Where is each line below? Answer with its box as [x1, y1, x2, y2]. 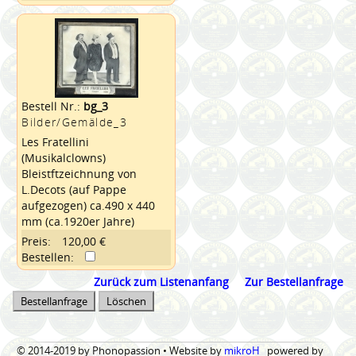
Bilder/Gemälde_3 [21, 114, 127, 130]
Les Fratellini [21, 133, 90, 149]
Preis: [21, 233, 52, 249]
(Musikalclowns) [21, 149, 106, 165]
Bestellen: [21, 249, 75, 265]
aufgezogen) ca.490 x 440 [21, 197, 156, 213]
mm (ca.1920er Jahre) [21, 213, 135, 229]
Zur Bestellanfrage [244, 273, 343, 289]
